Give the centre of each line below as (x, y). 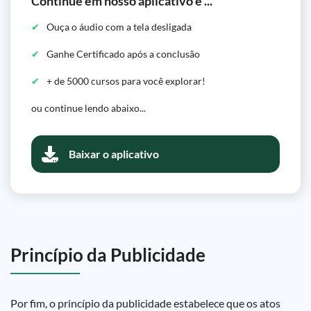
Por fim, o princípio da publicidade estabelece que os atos (145, 303)
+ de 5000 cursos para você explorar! (126, 81)
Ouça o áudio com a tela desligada (119, 27)
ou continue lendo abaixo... (89, 108)
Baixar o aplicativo (114, 154)
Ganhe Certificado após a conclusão (123, 54)
